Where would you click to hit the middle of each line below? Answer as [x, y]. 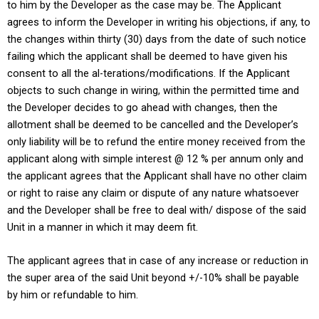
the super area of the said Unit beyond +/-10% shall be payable [153, 277]
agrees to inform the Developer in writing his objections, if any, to [159, 22]
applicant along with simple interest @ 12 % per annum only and [155, 158]
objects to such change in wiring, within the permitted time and [153, 90]
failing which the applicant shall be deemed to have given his [147, 56]
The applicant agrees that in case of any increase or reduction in [158, 260]
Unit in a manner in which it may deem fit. [103, 227]
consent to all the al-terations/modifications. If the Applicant [148, 73]
